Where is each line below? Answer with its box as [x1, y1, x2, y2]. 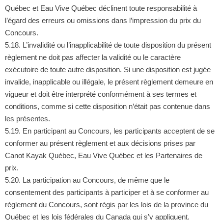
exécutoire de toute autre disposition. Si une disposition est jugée [4, 65, 211, 74]
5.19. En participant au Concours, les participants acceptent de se [4, 126, 215, 135]
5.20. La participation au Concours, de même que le [4, 175, 169, 184]
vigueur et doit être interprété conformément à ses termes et [4, 89, 196, 98]
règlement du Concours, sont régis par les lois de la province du [4, 200, 208, 209]
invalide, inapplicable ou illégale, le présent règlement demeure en [4, 77, 213, 86]
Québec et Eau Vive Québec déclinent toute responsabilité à [4, 3, 197, 12]
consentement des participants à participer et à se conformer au [4, 188, 209, 196]
